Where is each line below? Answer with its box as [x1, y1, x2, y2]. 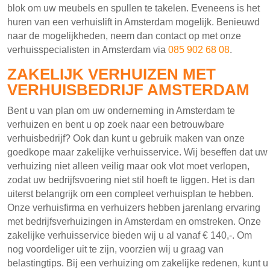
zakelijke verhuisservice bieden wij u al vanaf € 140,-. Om [7, 230, 252, 240]
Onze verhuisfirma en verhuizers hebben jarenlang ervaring [7, 202, 260, 213]
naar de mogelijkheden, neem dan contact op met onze [7, 30, 241, 41]
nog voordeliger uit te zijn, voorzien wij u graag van [7, 243, 224, 254]
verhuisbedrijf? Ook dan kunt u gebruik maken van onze [7, 133, 245, 143]
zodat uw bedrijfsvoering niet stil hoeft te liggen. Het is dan [7, 174, 255, 185]
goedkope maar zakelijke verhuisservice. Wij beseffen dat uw [7, 146, 268, 157]
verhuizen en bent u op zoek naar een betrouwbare [7, 119, 224, 130]
